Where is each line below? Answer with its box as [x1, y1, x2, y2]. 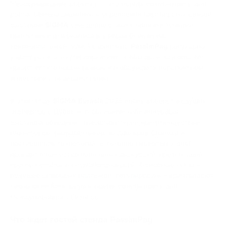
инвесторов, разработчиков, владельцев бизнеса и [10, 128, 185, 137]
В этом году [10, 96, 53, 105]
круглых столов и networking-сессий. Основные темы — [10, 160, 202, 169]
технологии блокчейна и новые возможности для [10, 181, 177, 191]
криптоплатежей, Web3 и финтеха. [10, 41, 131, 51]
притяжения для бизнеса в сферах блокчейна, [10, 30, 167, 40]
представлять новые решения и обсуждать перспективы [10, 62, 203, 72]
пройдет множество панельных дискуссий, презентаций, [10, 149, 205, 159]
